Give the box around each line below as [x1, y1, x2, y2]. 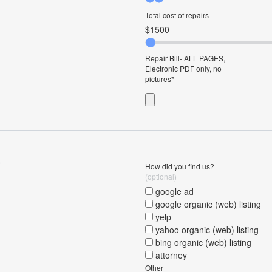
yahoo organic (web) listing [153, 223, 259, 236]
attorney [153, 249, 187, 261]
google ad [153, 185, 194, 197]
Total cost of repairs [145, 10, 209, 20]
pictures [145, 73, 171, 84]
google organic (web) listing [153, 198, 261, 210]
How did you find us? [145, 161, 214, 171]
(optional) [145, 171, 177, 182]
